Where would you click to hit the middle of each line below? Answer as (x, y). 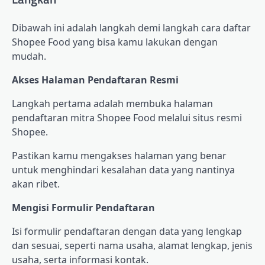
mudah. (29, 56)
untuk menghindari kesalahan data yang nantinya (123, 169)
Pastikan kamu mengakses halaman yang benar (119, 155)
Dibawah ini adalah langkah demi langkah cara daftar (131, 28)
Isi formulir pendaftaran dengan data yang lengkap (127, 231)
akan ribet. (36, 184)
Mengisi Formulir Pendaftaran (83, 207)
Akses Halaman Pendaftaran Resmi (95, 80)
